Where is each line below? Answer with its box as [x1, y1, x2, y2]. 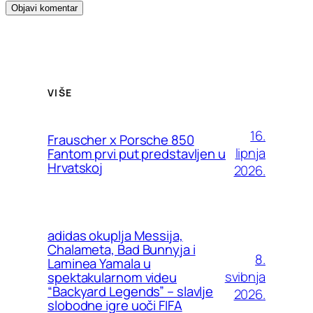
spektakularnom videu [48, 268, 177, 286]
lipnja [235, 144, 265, 163]
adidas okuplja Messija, [48, 226, 183, 245]
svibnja [224, 268, 265, 286]
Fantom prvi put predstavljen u [48, 144, 226, 163]
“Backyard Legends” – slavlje [48, 282, 214, 300]
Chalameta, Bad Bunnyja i [48, 240, 196, 259]
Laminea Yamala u [48, 254, 151, 272]
